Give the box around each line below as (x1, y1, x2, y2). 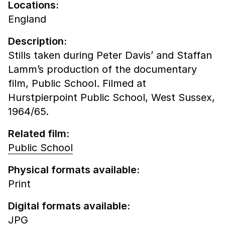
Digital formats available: (8, 200, 130, 212)
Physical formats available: (8, 164, 140, 176)
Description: (8, 35, 67, 48)
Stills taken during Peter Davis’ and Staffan (8, 49, 212, 62)
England (8, 13, 46, 26)
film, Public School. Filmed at (8, 77, 146, 90)
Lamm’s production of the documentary (8, 63, 197, 76)
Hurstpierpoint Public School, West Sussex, (8, 91, 215, 104)
